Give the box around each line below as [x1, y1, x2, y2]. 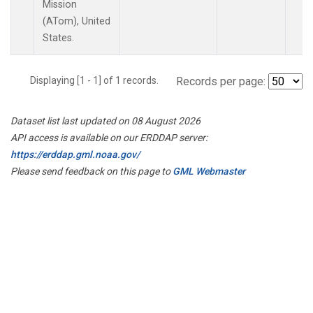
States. [43, 31, 74, 44]
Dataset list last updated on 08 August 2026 [10, 115, 201, 126]
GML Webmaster [173, 165, 245, 177]
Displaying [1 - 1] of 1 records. [30, 74, 167, 86]
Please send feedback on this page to [10, 165, 173, 177]
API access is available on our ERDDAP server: [10, 131, 208, 143]
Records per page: [176, 74, 265, 88]
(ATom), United [43, 15, 110, 27]
